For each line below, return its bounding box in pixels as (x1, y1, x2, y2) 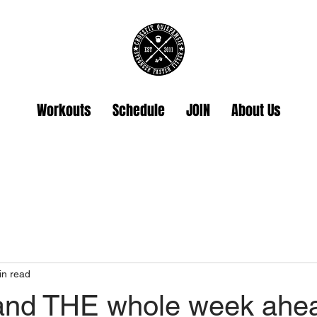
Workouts (36, 100, 91, 121)
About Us (231, 100, 281, 121)
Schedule (112, 100, 165, 121)
